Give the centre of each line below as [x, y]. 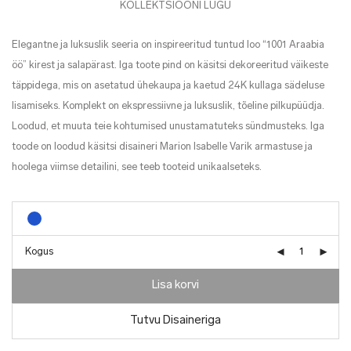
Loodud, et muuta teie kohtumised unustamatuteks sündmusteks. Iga [168, 127]
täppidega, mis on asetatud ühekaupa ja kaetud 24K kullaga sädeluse [168, 86]
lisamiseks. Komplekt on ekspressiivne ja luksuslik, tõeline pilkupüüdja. [168, 106]
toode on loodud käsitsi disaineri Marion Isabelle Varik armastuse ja [162, 147]
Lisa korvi [175, 286]
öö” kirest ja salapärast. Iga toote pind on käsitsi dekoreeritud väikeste [170, 65]
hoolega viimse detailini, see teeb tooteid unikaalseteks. [137, 167]
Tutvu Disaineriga [175, 321]
